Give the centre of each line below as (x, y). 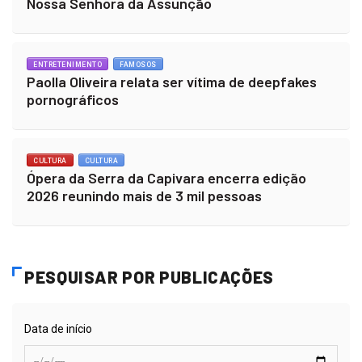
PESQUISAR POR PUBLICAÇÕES (149, 276)
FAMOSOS (138, 64)
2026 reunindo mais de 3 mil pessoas (144, 195)
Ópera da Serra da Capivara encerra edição (166, 177)
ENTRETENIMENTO (67, 64)
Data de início (58, 328)
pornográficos (73, 99)
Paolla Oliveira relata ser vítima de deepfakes (172, 81)
